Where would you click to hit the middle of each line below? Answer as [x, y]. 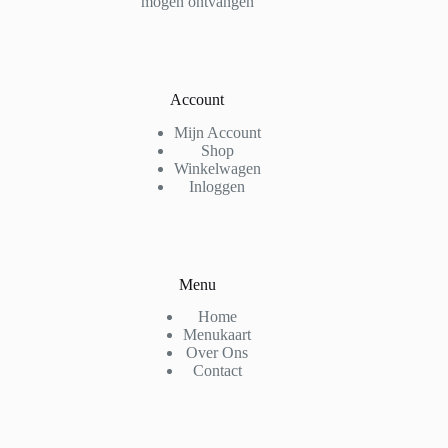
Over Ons [217, 353]
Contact [217, 371]
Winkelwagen [217, 168]
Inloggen [217, 186]
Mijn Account [217, 132]
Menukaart [217, 335]
